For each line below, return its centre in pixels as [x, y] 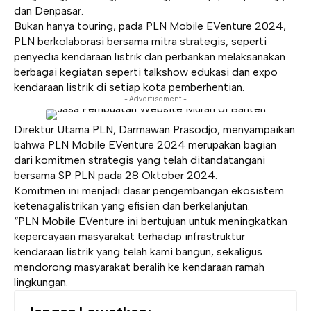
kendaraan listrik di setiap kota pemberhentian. [129, 87]
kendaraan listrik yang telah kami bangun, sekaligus [138, 252]
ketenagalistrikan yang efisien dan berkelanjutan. [132, 206]
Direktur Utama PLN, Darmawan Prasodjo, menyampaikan [154, 129]
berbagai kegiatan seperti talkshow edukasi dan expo [146, 72]
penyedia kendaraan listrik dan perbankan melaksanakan [150, 57]
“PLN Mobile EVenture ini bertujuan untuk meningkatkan [151, 221]
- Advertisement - [155, 99]
